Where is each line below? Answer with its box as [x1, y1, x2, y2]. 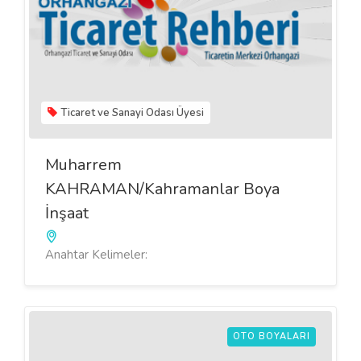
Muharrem [45, 153, 122, 176]
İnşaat [45, 201, 89, 224]
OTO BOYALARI [233, 330, 310, 342]
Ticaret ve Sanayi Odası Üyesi [60, 105, 204, 120]
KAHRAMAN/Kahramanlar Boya [45, 177, 280, 200]
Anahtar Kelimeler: [45, 246, 147, 263]
